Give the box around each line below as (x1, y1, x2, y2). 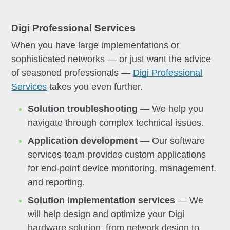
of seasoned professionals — (11, 67, 133, 78)
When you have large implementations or (11, 40, 180, 50)
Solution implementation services (28, 195, 176, 205)
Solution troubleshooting (28, 103, 138, 114)
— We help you (138, 103, 204, 114)
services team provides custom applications (28, 149, 206, 160)
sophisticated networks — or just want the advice (11, 53, 212, 64)
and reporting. (28, 177, 85, 187)
